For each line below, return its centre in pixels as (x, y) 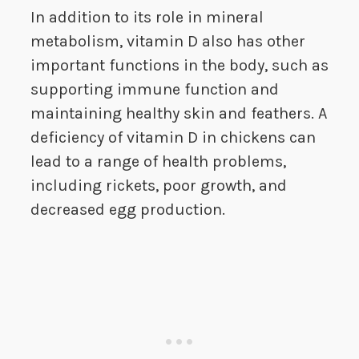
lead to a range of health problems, (158, 162)
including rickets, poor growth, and (159, 186)
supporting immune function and (155, 90)
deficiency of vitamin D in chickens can (173, 138)
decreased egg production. (128, 210)
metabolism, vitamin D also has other (168, 42)
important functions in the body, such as (179, 66)
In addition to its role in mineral (147, 18)
